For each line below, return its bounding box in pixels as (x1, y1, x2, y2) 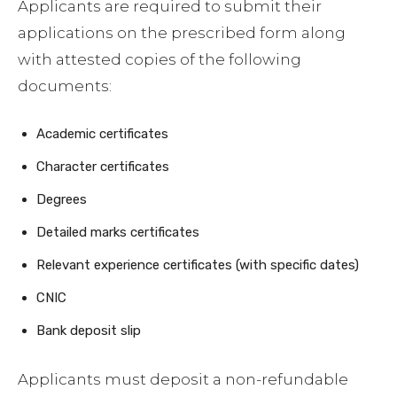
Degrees (36, 191, 87, 208)
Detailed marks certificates (36, 224, 199, 241)
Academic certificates (36, 126, 168, 143)
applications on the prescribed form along (18, 24, 346, 43)
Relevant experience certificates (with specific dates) (36, 257, 359, 274)
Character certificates (36, 159, 169, 175)
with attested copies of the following (18, 51, 301, 69)
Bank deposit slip (36, 323, 141, 339)
